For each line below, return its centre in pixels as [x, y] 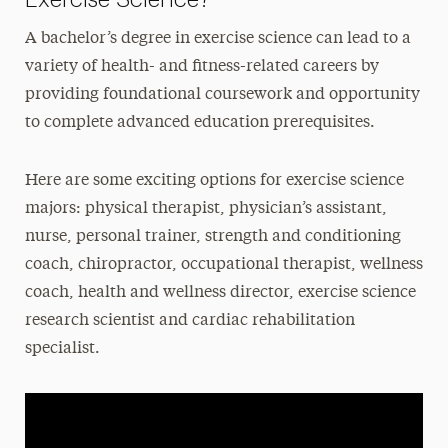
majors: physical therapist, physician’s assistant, [205, 209]
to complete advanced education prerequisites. [199, 123]
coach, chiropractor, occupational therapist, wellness [223, 265]
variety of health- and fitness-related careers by [201, 67]
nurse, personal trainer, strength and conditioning [212, 237]
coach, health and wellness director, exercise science [220, 293]
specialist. [62, 349]
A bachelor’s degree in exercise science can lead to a [217, 39]
